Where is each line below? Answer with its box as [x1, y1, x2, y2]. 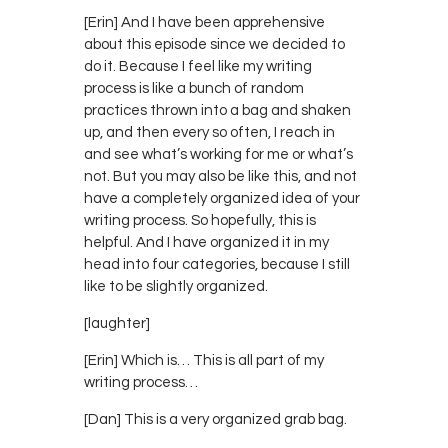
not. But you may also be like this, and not [84, 168, 357, 184]
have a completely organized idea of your [84, 190, 360, 206]
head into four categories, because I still [84, 256, 350, 272]
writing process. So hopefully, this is [84, 212, 316, 228]
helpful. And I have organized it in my [84, 234, 329, 250]
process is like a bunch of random [84, 80, 304, 96]
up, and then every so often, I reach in [84, 124, 335, 140]
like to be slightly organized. [84, 278, 268, 294]
